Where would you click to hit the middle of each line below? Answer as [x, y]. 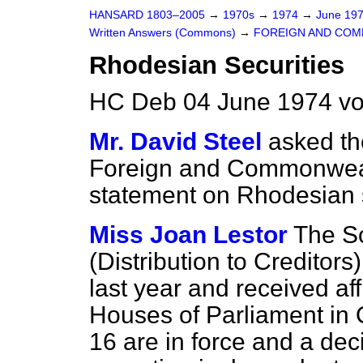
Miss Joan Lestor [188, 235]
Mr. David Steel [175, 141]
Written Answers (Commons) [164, 33]
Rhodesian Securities [217, 65]
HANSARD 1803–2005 [147, 15]
